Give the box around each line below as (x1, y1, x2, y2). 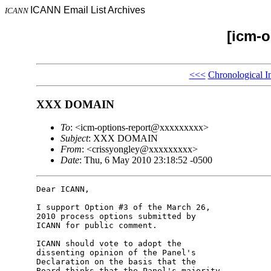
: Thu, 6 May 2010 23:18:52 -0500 (79, 155, 212, 166)
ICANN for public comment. (36, 221, 157, 230)
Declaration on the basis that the (36, 257, 201, 267)
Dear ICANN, (36, 184, 90, 194)
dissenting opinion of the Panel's (36, 248, 201, 258)
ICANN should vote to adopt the (36, 239, 186, 249)
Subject (60, 133, 88, 144)
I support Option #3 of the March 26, (36, 203, 215, 212)
